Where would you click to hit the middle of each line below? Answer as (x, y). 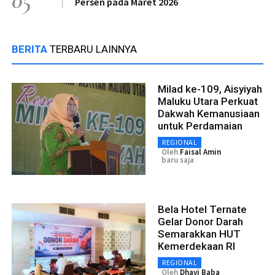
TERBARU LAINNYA (93, 49)
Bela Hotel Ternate (202, 210)
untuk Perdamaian (200, 126)
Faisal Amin (200, 152)
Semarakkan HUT (199, 234)
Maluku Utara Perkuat (208, 102)
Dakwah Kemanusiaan (209, 114)
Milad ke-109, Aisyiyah (210, 89)
